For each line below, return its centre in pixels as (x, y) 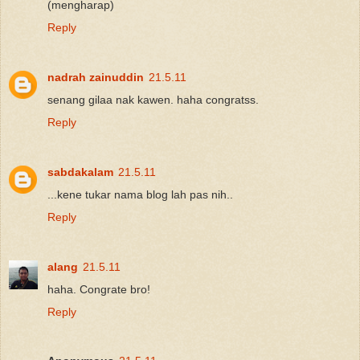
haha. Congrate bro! (99, 289)
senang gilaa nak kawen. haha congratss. (153, 99)
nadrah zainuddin (96, 77)
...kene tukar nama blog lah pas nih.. (140, 194)
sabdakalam (80, 172)
